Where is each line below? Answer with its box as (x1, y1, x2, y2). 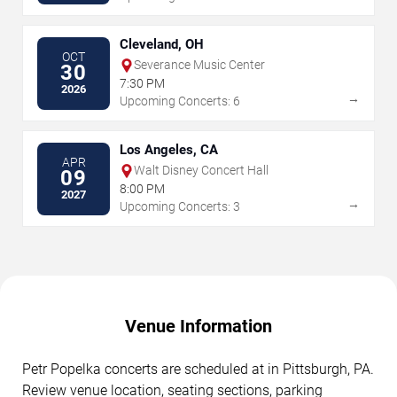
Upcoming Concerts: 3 (120, 199, 240, 214)
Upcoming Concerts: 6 (120, 94, 240, 109)
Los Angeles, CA (120, 142, 218, 159)
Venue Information (125, 315, 272, 338)
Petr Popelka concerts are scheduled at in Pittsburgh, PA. (22, 361, 374, 378)
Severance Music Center (134, 58, 265, 73)
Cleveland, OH (120, 36, 204, 53)
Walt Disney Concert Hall (134, 163, 269, 178)
